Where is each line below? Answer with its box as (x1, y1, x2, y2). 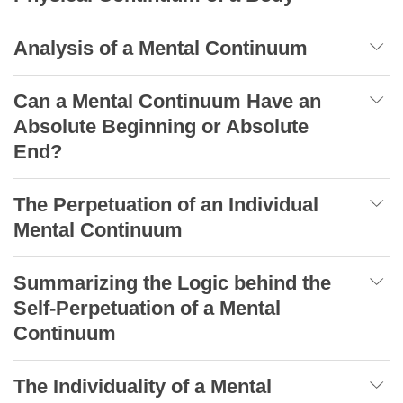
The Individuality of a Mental (13, 374, 272, 398)
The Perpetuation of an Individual (13, 193, 318, 216)
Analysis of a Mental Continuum (13, 36, 308, 59)
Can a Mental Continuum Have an (13, 89, 321, 112)
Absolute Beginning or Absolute (13, 114, 309, 138)
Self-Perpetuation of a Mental (13, 296, 281, 319)
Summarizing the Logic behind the (13, 271, 331, 294)
